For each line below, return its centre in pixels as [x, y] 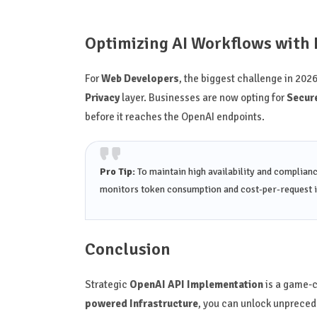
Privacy [102, 98]
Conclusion [127, 249]
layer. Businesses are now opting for [203, 98]
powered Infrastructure [141, 304]
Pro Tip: [117, 172]
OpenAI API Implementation [196, 285]
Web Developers [140, 79]
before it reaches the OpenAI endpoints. [174, 117]
